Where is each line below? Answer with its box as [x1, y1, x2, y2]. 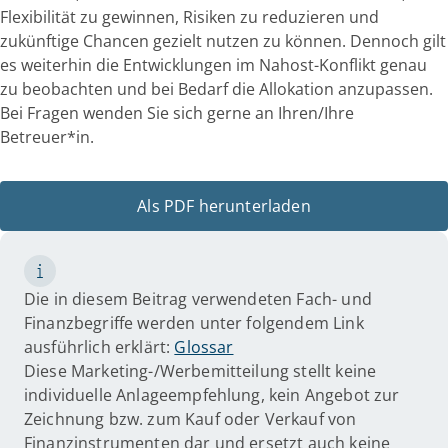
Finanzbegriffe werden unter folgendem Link [24, 312, 364, 334]
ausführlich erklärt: [24, 336, 175, 358]
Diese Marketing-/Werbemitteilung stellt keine [24, 360, 377, 382]
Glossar [174, 336, 234, 358]
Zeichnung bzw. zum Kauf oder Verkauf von [24, 408, 357, 430]
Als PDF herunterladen [137, 195, 311, 217]
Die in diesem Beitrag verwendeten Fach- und [24, 288, 372, 310]
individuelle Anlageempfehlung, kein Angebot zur [24, 384, 400, 406]
